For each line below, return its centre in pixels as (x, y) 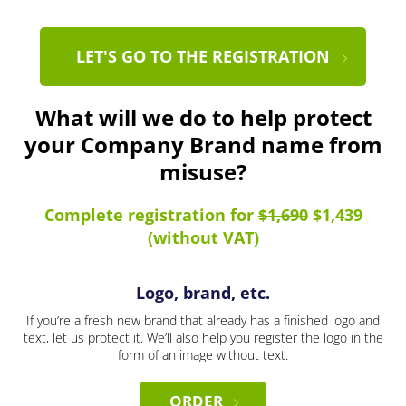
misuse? (203, 172)
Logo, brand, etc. (203, 293)
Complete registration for (151, 215)
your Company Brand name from (203, 145)
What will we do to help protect (203, 118)
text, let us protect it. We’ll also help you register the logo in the (203, 338)
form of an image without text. (203, 355)
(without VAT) (203, 238)
